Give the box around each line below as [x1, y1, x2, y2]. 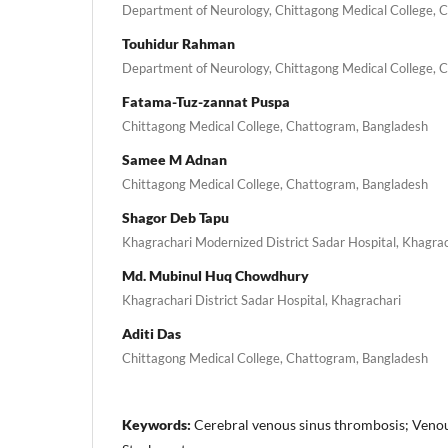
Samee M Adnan [122, 150, 227, 168]
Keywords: [122, 415, 194, 433]
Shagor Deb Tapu [122, 208, 229, 226]
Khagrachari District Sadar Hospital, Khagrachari [122, 291, 401, 308]
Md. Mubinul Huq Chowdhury [122, 266, 309, 284]
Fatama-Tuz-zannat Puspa [122, 92, 290, 110]
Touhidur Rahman [122, 34, 235, 52]
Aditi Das [122, 324, 181, 342]
